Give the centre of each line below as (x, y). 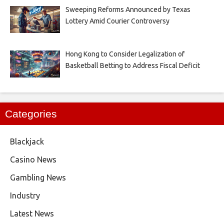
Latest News (32, 214)
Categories (31, 114)
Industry (25, 196)
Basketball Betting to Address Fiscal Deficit (132, 66)
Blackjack (27, 142)
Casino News (33, 160)
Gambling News (38, 178)
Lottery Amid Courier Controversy (117, 21)
